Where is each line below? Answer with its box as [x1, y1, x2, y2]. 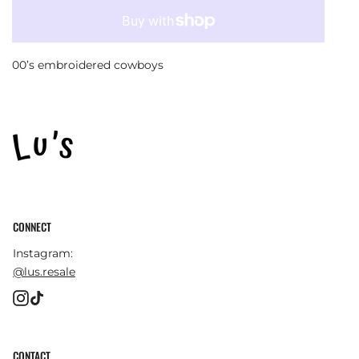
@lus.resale [13, 264, 75, 278]
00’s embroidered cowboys [12, 58, 167, 72]
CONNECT [13, 219, 51, 236]
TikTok [44, 288, 75, 301]
